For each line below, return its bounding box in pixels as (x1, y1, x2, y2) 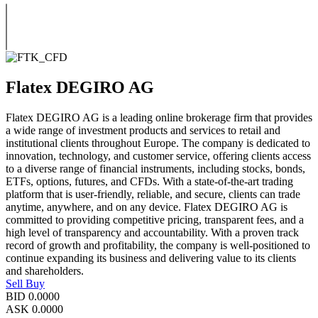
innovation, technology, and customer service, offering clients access (6, 149, 311, 162)
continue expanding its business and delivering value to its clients (6, 251, 296, 264)
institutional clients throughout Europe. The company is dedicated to (6, 136, 310, 149)
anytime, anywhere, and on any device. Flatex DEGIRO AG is (6, 200, 287, 213)
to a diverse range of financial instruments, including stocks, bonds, (6, 162, 305, 175)
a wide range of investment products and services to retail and (6, 124, 280, 136)
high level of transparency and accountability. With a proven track (6, 226, 299, 238)
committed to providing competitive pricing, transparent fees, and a (6, 213, 304, 226)
